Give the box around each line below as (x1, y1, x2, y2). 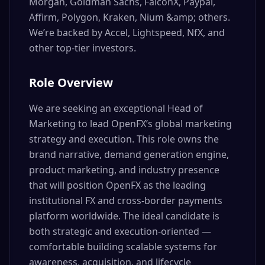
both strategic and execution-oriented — (29, 225, 211, 238)
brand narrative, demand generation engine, (29, 148, 229, 161)
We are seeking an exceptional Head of (29, 102, 203, 115)
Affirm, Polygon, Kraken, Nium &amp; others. (29, 11, 230, 24)
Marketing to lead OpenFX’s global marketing (29, 117, 232, 130)
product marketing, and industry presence (29, 163, 219, 176)
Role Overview (29, 75, 113, 91)
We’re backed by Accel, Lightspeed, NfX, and (29, 26, 225, 39)
